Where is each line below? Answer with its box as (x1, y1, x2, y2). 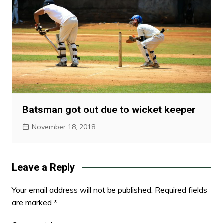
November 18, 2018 (31, 122, 95, 132)
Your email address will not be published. (11, 185, 153, 195)
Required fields (154, 185, 207, 195)
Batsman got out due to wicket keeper (22, 104, 196, 116)
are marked (11, 197, 54, 208)
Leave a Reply (11, 161, 75, 174)
